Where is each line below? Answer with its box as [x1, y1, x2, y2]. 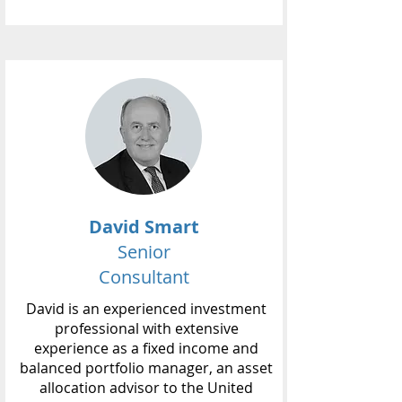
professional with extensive [54, 319, 239, 338]
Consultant [99, 265, 189, 289]
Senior [118, 240, 170, 264]
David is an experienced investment [26, 299, 267, 319]
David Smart [89, 214, 199, 239]
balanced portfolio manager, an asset [20, 358, 273, 378]
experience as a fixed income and [34, 338, 258, 358]
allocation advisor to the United [39, 378, 253, 398]
